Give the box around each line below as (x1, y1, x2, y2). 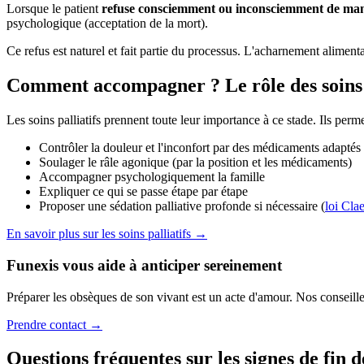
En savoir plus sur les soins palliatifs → (6, 227, 207, 241)
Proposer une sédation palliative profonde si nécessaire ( (39, 199, 325, 214)
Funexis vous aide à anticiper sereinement (6, 256, 282, 274)
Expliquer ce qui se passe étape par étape (39, 184, 248, 199)
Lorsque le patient (6, 2, 102, 16)
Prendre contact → (6, 317, 102, 331)
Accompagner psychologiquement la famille (39, 170, 265, 184)
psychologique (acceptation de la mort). (6, 16, 208, 31)
